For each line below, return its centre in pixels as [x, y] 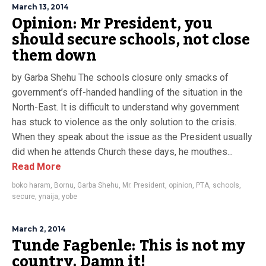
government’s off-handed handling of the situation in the [127, 92]
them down [54, 56]
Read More [37, 167]
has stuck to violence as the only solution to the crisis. [124, 122]
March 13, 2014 [40, 7]
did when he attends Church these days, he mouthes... [122, 152]
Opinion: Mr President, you [112, 24]
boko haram [31, 185]
